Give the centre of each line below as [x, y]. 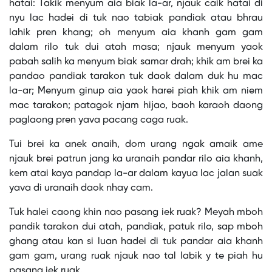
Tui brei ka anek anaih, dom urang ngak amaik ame [136, 144]
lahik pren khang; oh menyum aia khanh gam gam [136, 33]
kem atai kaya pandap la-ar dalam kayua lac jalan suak [136, 174]
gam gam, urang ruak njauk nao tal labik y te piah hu [136, 256]
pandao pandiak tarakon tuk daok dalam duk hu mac [136, 76]
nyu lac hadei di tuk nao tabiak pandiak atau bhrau [136, 18]
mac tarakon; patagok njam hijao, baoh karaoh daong [136, 106]
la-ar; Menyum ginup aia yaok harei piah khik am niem [136, 91]
